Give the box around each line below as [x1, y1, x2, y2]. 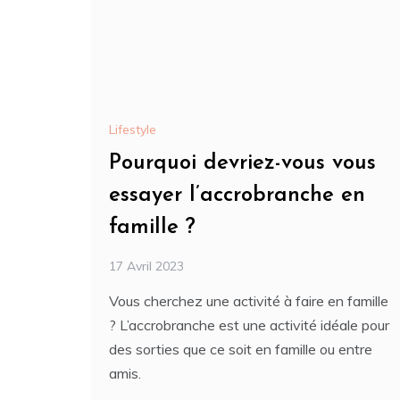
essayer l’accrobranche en [109, 184, 365, 206]
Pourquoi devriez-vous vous [109, 152, 376, 174]
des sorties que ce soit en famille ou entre [109, 339, 372, 358]
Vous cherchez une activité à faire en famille [109, 291, 388, 310]
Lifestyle [109, 121, 156, 137]
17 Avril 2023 [109, 257, 184, 274]
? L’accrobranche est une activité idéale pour [109, 315, 389, 334]
